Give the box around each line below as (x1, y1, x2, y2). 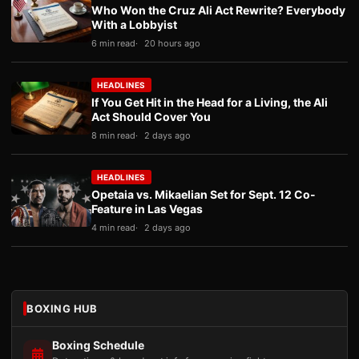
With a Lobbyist (91, 18, 177, 31)
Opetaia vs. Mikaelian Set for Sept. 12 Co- (91, 188, 316, 201)
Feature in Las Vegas (91, 202, 203, 216)
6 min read (91, 38, 135, 49)
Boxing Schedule (52, 338, 144, 352)
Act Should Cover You (91, 110, 211, 123)
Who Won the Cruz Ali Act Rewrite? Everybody (91, 3, 345, 17)
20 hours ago (144, 38, 200, 49)
